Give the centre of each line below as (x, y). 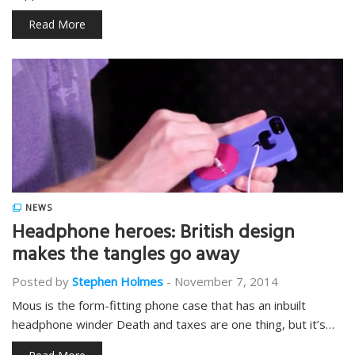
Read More (57, 24)
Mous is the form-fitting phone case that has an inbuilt (159, 305)
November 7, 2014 (226, 281)
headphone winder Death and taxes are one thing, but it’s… (173, 324)
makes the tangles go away (126, 257)
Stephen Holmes (118, 281)
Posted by (40, 281)
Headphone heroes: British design (153, 235)
